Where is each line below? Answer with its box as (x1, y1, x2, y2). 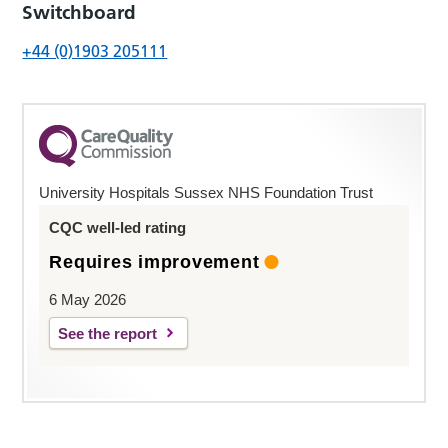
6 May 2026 (49, 291, 127, 309)
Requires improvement (49, 252, 260, 273)
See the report (58, 325, 158, 343)
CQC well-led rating (49, 219, 187, 237)
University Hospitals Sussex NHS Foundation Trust (39, 184, 374, 202)
